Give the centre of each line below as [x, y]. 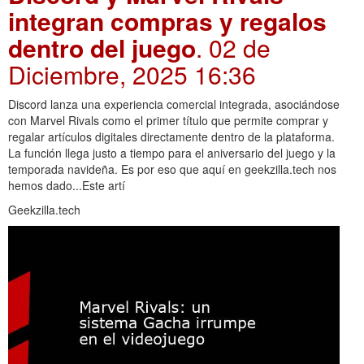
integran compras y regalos [167, 21]
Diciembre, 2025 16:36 [132, 75]
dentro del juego [102, 48]
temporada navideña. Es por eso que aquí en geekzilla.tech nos [172, 169]
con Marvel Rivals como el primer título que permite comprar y [168, 121]
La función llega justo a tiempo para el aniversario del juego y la [172, 153]
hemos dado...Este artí [67, 186]
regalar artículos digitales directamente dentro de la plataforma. [171, 137]
